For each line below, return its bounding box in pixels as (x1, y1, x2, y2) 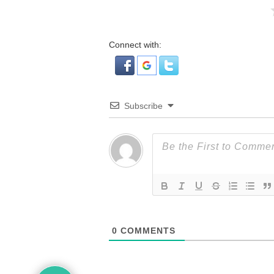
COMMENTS (117, 226, 176, 235)
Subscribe (124, 101, 163, 111)
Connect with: (108, 40, 161, 50)
